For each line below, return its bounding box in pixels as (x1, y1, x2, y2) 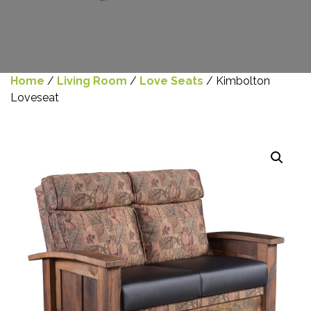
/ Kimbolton (203, 74, 270, 87)
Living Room (57, 74, 127, 87)
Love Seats (140, 74, 203, 87)
